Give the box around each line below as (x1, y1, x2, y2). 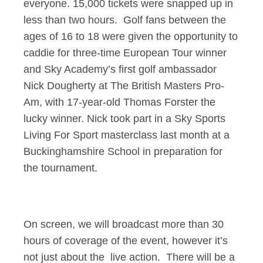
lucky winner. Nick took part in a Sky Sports (23, 113, 225, 124)
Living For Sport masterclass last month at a (23, 129, 230, 141)
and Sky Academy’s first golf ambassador (23, 63, 217, 75)
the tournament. (23, 162, 97, 174)
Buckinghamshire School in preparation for (23, 146, 222, 157)
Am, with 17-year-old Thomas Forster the (23, 96, 215, 108)
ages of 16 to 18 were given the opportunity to (23, 31, 238, 42)
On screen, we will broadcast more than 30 (23, 218, 224, 230)
